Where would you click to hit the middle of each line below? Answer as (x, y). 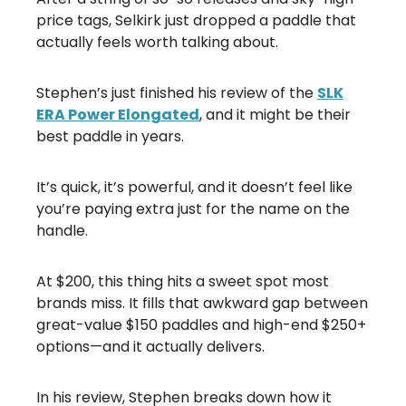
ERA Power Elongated (118, 114)
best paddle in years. (110, 136)
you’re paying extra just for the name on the (193, 208)
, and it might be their (275, 114)
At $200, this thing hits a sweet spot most (183, 281)
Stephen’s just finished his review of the (177, 92)
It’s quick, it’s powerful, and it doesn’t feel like (194, 187)
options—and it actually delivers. (150, 346)
